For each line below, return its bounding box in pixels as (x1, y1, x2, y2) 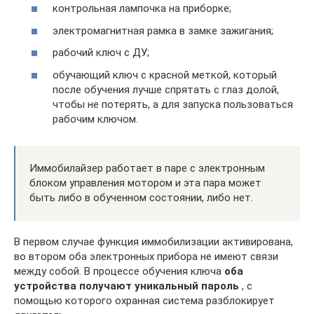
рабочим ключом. (53, 112, 138, 125)
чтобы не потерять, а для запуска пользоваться (53, 97, 293, 111)
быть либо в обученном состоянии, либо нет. (29, 191, 253, 204)
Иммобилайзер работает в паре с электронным (29, 161, 265, 175)
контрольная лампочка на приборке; (53, 2, 231, 15)
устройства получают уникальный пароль (14, 279, 239, 292)
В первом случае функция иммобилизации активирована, (14, 235, 293, 248)
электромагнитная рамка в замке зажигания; (53, 24, 273, 37)
